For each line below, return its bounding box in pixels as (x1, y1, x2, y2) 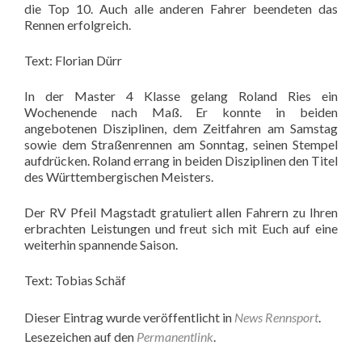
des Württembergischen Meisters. (24, 169, 213, 184)
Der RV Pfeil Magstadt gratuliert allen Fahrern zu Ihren (24, 204, 338, 220)
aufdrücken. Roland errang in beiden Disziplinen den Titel (24, 153, 338, 168)
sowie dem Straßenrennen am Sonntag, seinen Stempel (24, 137, 338, 152)
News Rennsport (234, 309, 318, 325)
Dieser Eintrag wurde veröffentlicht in (24, 309, 234, 325)
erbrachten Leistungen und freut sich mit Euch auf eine (24, 221, 338, 236)
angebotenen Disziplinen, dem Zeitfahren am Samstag (24, 120, 338, 136)
